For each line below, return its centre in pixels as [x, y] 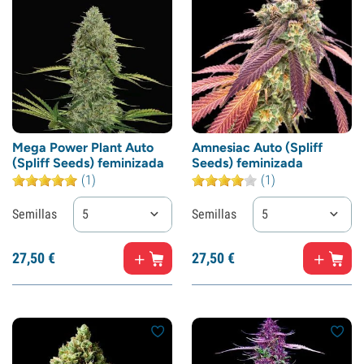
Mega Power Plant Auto [83, 147]
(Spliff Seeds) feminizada [88, 163]
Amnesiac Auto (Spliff [257, 147]
